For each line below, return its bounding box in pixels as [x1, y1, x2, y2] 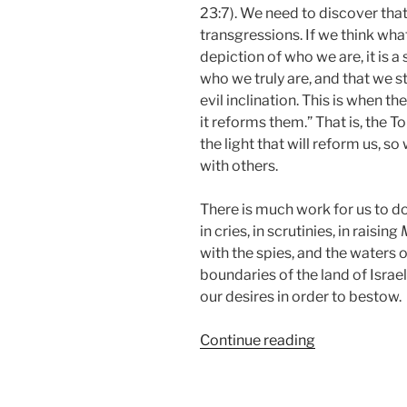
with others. [200, 157, 278, 175]
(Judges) [314, 352, 372, 371]
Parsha [314, 374, 362, 392]
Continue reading [200, 332, 315, 350]
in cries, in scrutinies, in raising [200, 223, 401, 241]
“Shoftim [314, 331, 374, 349]
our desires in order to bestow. [200, 288, 402, 306]
